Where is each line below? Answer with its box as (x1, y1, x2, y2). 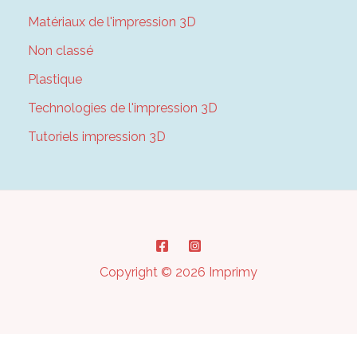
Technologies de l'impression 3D (27, 100, 218, 116)
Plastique (27, 72, 82, 88)
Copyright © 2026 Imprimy (100, 265, 257, 280)
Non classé (27, 43, 93, 59)
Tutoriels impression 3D (27, 129, 166, 145)
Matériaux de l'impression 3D (27, 14, 196, 30)
